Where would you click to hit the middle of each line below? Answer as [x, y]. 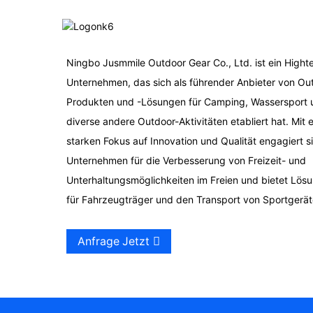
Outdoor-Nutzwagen [208, 122]
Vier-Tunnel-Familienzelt [215, 64]
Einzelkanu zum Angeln [213, 186]
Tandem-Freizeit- [200, 233]
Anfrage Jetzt [113, 241]
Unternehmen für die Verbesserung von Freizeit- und [186, 160]
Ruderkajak [187, 244]
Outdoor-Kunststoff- [207, 175]
